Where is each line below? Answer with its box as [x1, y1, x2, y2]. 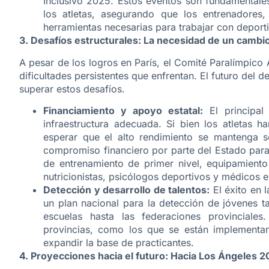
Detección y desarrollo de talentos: [43, 184, 210, 196]
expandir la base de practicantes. [43, 237, 194, 249]
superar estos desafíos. [19, 82, 125, 95]
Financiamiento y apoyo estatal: [43, 104, 203, 117]
